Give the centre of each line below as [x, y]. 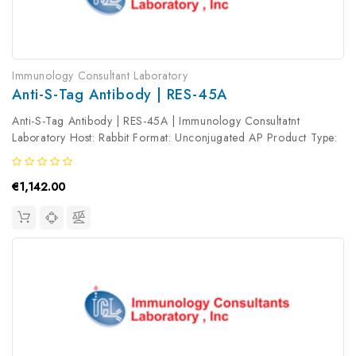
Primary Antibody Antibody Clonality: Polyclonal [133, 154]
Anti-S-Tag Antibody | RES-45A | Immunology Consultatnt [156, 120]
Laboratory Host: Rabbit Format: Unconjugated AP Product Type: [175, 137]
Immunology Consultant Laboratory [100, 75]
